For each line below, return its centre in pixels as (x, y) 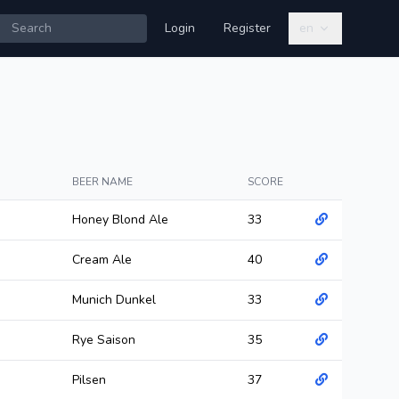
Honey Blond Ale (120, 220)
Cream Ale (102, 260)
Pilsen (89, 380)
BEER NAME (102, 182)
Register (247, 28)
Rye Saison (104, 340)
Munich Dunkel (114, 300)
